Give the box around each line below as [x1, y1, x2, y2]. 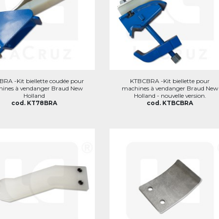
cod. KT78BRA [11, 99, 58, 107]
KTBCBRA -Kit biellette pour [130, 77, 210, 85]
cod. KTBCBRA [147, 99, 194, 107]
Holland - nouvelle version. [133, 91, 206, 99]
